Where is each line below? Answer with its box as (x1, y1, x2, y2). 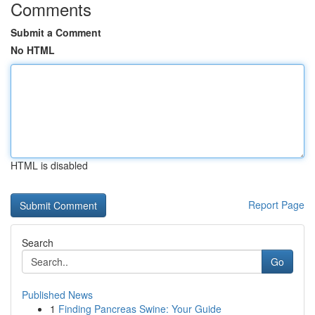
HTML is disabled (11, 158, 88, 172)
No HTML (11, 43, 55, 57)
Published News (22, 288, 93, 302)
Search (22, 236, 53, 250)
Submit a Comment (11, 25, 101, 39)
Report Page (248, 198, 304, 212)
